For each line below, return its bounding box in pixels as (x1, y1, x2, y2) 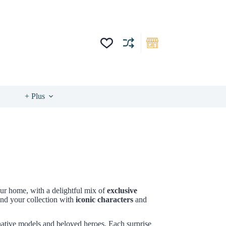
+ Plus (25, 92, 45, 100)
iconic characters (76, 195, 133, 204)
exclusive (107, 186, 137, 195)
